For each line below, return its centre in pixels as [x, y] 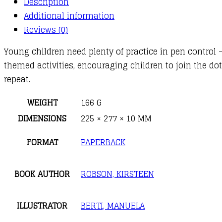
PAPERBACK [103, 142]
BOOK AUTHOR [42, 174]
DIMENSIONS [42, 118]
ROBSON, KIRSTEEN [117, 174]
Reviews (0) [46, 29]
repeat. [17, 79]
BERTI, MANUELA [113, 205]
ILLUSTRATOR [42, 205]
